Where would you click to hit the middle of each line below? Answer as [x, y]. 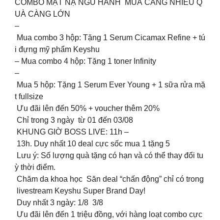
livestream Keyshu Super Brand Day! [80, 191]
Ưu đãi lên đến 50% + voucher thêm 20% [87, 108]
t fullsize [29, 96]
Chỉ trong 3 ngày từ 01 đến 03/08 [74, 120]
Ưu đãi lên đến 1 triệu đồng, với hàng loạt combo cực [110, 214]
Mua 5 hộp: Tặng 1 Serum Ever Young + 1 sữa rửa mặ [110, 84]
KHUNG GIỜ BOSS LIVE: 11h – [72, 132]
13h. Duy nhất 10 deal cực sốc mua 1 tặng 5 [92, 143]
